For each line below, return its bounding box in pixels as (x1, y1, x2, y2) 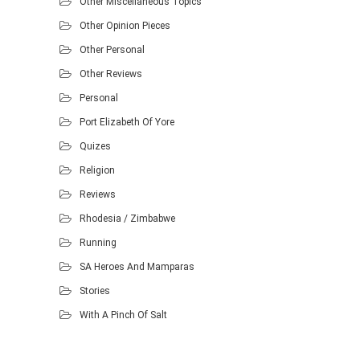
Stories (80, 284, 110, 297)
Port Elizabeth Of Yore (80, 116, 174, 128)
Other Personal (80, 43, 145, 55)
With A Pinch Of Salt (80, 309, 167, 321)
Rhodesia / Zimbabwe (80, 212, 175, 224)
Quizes (80, 140, 111, 152)
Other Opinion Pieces (80, 19, 170, 31)
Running (80, 236, 117, 248)
